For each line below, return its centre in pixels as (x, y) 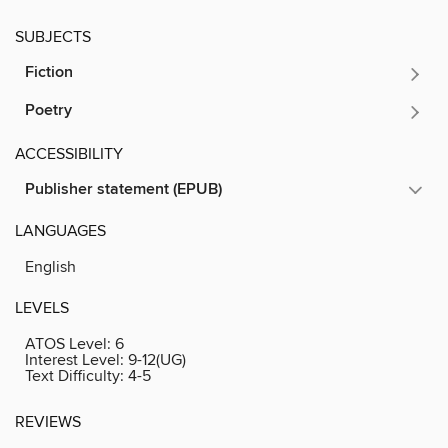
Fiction (49, 73)
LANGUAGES (60, 231)
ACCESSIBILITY (69, 154)
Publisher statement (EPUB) (123, 190)
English (50, 267)
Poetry (48, 111)
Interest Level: (76, 360)
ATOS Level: (70, 344)
